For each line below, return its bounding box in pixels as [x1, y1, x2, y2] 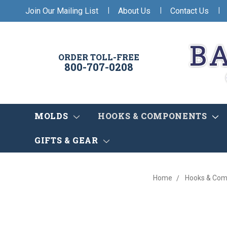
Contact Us [170, 6, 209, 16]
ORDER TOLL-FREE [58, 52, 139, 63]
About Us [118, 6, 150, 16]
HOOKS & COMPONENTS [97, 110, 210, 122]
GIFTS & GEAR [34, 135, 101, 146]
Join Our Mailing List [25, 6, 98, 16]
